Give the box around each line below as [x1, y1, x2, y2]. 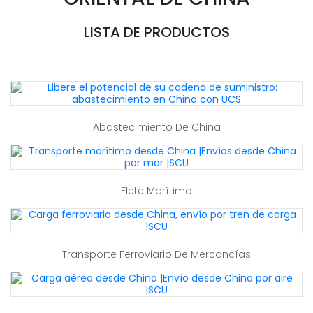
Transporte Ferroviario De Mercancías [62, 247, 251, 261]
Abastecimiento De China [92, 120, 221, 134]
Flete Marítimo [121, 184, 192, 198]
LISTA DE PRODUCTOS [83, 22, 230, 42]
